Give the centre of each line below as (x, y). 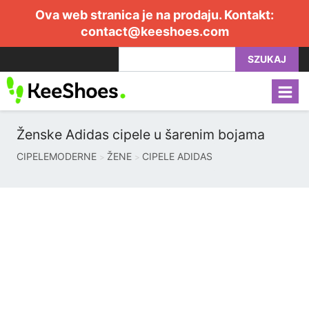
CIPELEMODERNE (57, 156)
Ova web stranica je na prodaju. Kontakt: (154, 15)
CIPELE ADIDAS (177, 156)
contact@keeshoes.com (154, 31)
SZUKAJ (267, 59)
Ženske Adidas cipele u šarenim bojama (141, 134)
